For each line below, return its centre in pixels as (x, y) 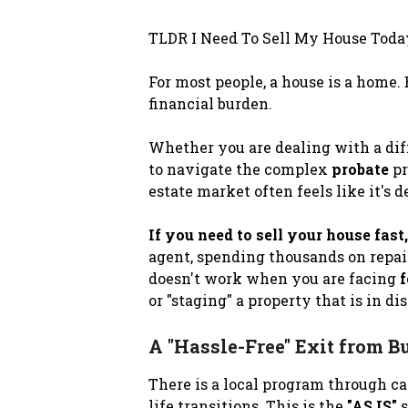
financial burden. (210, 103)
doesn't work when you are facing (274, 278)
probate (360, 168)
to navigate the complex (240, 168)
